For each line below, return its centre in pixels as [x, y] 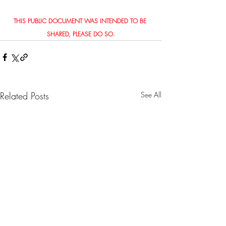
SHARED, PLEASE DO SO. [81, 34]
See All [151, 94]
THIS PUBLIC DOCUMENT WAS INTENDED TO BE [81, 21]
